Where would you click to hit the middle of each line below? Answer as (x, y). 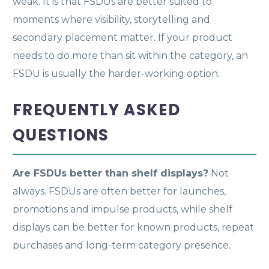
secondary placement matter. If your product (122, 37)
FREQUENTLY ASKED (96, 110)
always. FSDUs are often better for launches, (119, 191)
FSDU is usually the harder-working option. (116, 73)
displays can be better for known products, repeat (133, 227)
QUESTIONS (61, 135)
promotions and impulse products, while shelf (122, 209)
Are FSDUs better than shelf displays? (110, 173)
